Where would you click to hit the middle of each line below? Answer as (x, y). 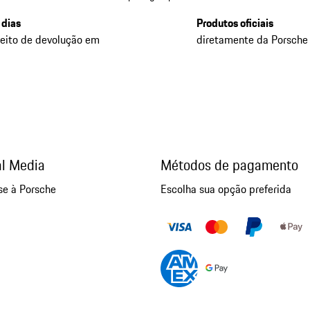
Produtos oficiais (235, 22)
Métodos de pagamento (229, 165)
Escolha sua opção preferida (226, 189)
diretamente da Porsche (253, 39)
